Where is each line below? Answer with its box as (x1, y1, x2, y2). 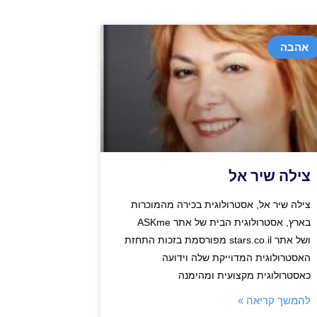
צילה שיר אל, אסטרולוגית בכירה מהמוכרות (130, 198, 311, 210)
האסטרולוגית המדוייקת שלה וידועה (161, 251, 311, 263)
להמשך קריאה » (237, 294, 311, 306)
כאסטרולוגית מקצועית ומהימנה (178, 269, 311, 281)
